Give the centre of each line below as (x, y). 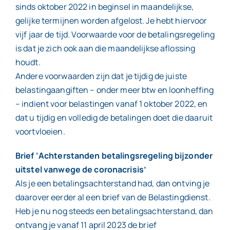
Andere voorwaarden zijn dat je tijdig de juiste (101, 76)
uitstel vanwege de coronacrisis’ (81, 169)
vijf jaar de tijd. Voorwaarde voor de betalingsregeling (115, 34)
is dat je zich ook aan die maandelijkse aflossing (105, 48)
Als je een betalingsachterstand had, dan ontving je (112, 183)
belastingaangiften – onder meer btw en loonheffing (114, 90)
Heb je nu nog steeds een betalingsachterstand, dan (114, 211)
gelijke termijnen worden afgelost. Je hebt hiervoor (111, 21)
